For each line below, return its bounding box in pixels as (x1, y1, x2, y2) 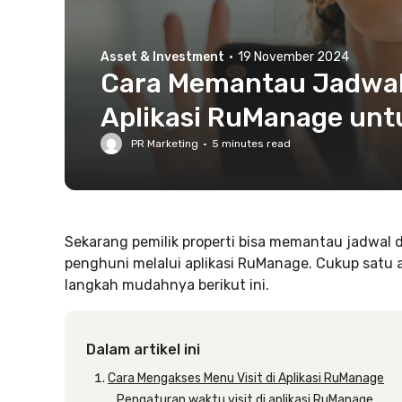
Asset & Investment (100, 49, 224, 65)
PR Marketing (131, 137, 198, 150)
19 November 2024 (238, 49, 349, 65)
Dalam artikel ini (86, 341, 200, 358)
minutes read (219, 137, 291, 150)
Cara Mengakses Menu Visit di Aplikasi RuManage (108, 371, 384, 386)
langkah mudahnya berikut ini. (65, 276, 269, 293)
